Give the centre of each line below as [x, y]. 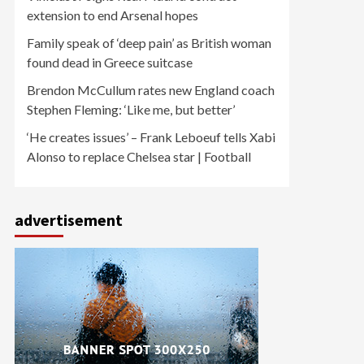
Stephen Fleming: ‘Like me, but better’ [131, 109]
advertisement [69, 220]
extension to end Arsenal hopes [113, 15]
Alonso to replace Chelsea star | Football [139, 156]
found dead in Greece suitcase [110, 62]
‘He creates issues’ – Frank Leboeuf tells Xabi [151, 137]
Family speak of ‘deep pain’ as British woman [149, 43]
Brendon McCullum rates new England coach [151, 90]
